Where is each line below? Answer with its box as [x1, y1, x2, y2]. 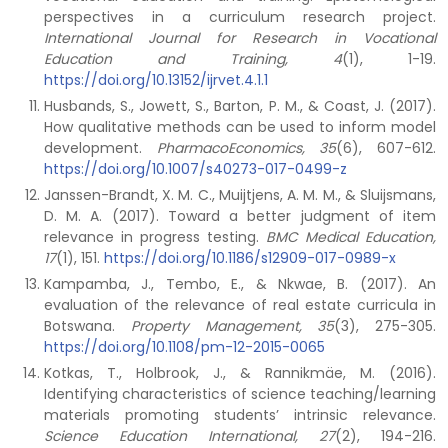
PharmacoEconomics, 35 [156, 138, 337, 158]
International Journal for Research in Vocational [44, 28, 436, 48]
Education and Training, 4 [44, 49, 342, 69]
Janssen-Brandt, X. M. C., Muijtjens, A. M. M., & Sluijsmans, [44, 185, 436, 205]
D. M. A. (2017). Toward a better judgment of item [44, 206, 436, 226]
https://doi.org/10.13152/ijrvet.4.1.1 [44, 70, 268, 90]
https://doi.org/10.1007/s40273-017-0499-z [44, 159, 347, 179]
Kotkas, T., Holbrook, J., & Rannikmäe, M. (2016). [44, 363, 436, 383]
